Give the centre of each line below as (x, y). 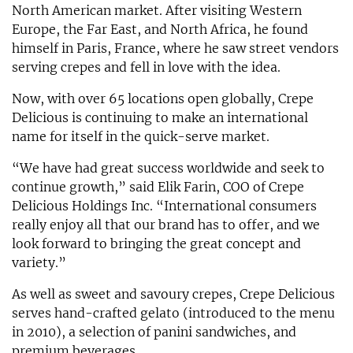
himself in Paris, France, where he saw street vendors (175, 48)
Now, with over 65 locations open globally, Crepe (163, 98)
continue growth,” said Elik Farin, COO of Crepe (158, 186)
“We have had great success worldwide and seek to (168, 167)
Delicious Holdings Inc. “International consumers (164, 205)
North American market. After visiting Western (157, 10)
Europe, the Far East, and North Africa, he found (160, 29)
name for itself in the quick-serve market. (141, 136)
